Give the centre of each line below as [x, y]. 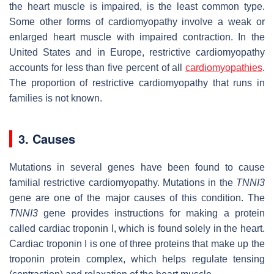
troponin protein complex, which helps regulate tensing [137, 259]
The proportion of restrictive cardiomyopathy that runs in [137, 83]
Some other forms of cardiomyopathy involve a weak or [137, 21]
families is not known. [56, 98]
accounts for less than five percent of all [97, 67]
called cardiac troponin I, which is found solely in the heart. [137, 228]
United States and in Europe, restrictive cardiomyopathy [137, 52]
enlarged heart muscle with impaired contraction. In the [137, 37]
